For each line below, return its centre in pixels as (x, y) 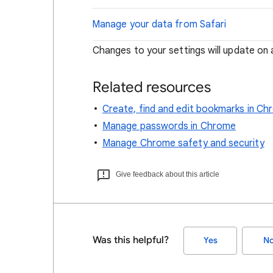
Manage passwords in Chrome (169, 126)
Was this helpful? (131, 240)
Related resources (152, 87)
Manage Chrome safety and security (183, 143)
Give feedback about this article (168, 174)
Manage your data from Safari (159, 24)
